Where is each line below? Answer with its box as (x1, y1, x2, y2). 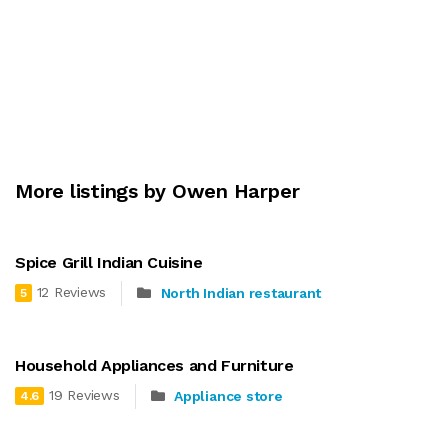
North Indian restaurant (160, 285, 322, 302)
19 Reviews (49, 387, 120, 404)
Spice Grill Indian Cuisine (15, 252, 203, 272)
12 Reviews (36, 284, 107, 301)
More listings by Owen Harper (15, 178, 300, 203)
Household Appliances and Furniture (15, 355, 294, 375)
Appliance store (174, 388, 283, 405)
